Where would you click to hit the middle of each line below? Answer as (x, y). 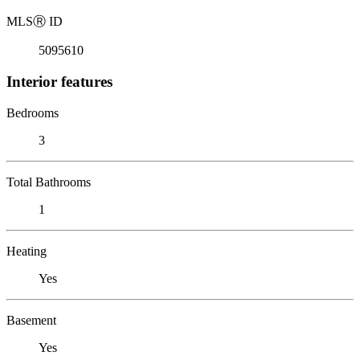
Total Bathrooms (49, 182)
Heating (27, 251)
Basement (31, 320)
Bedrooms (33, 112)
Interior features (59, 81)
